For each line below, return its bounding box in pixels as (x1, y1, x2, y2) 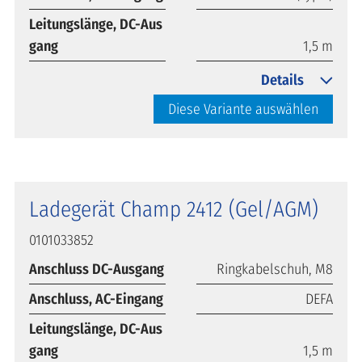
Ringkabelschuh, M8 (217, 259, 333, 278)
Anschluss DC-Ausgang (29, 259, 164, 278)
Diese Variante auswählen (168, 99, 318, 118)
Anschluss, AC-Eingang (29, 289, 163, 308)
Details (261, 70, 304, 89)
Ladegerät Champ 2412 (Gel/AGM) (29, 196, 318, 222)
